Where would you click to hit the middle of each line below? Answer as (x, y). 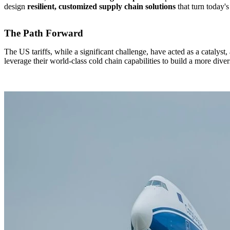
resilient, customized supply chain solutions (101, 6)
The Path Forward (44, 33)
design (16, 6)
